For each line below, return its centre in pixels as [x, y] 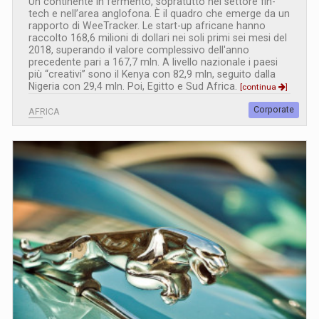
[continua [259, 87]
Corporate [274, 109]
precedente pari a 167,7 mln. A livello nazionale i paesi [153, 62]
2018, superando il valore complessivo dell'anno [139, 49]
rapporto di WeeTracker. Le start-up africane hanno [147, 25]
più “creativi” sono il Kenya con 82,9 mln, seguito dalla [152, 74]
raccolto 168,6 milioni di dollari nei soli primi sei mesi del [158, 37]
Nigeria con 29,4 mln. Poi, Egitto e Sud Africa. [134, 86]
